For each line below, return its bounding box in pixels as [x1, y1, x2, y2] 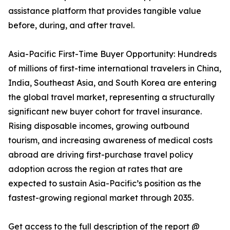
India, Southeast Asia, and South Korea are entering [8, 78, 217, 88]
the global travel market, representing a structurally [8, 92, 215, 103]
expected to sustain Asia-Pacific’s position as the [8, 178, 201, 189]
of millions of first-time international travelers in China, [8, 63, 221, 74]
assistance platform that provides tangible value [8, 6, 201, 16]
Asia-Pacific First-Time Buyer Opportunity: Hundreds [8, 49, 217, 60]
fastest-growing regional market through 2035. [8, 193, 194, 203]
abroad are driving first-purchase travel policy [8, 149, 193, 160]
